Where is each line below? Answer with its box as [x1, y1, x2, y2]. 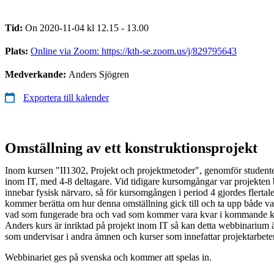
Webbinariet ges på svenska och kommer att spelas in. [5, 251, 212, 262]
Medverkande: [5, 68, 68, 80]
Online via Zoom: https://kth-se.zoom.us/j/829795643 [31, 45, 237, 56]
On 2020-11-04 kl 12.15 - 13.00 [25, 22, 149, 33]
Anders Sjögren [68, 68, 129, 80]
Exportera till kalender [23, 92, 109, 103]
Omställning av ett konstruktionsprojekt [5, 139, 257, 156]
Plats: [5, 45, 31, 56]
